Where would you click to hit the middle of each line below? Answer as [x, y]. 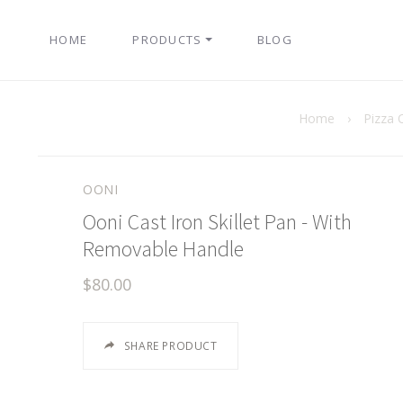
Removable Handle [163, 249]
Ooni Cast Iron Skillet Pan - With [217, 222]
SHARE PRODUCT [170, 345]
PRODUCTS [167, 40]
